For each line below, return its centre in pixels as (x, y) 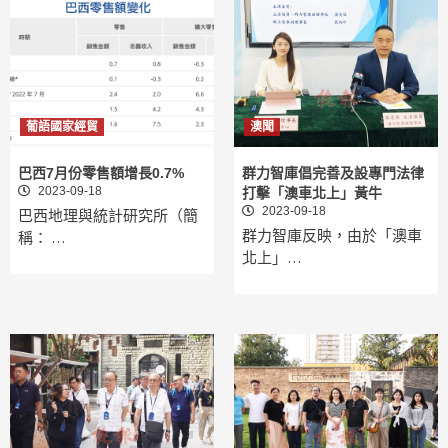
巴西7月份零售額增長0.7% (101, 173)
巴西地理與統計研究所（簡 (108, 216)
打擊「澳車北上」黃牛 (312, 193)
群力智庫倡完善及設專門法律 (333, 173)
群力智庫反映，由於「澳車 (332, 236)
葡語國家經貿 (62, 127)
